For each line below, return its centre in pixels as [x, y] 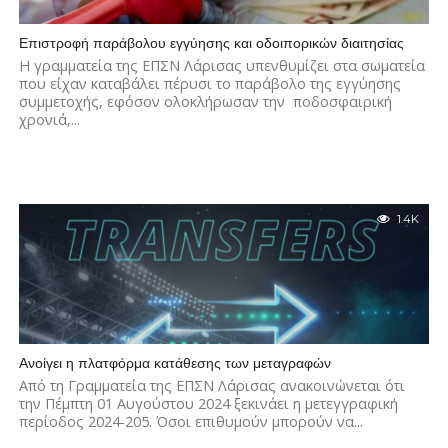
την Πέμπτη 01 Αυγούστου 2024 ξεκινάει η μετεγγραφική [208, 403]
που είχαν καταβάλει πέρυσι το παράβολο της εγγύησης [209, 83]
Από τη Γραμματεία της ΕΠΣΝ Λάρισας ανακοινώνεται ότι [211, 385]
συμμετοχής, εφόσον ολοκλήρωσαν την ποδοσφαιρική [205, 101]
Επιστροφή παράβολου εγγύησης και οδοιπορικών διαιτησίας [211, 43]
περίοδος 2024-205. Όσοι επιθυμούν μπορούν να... [190, 421]
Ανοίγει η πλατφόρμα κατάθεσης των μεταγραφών [174, 363]
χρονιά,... [49, 119]
